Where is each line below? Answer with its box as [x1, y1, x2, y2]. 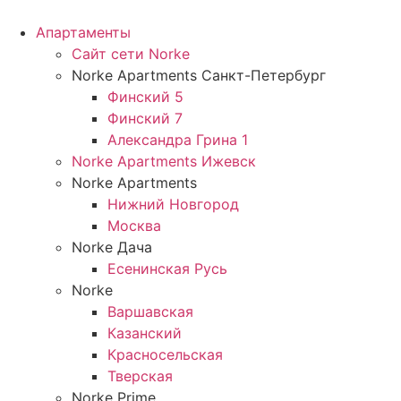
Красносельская [107, 346, 223, 363]
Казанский [107, 324, 182, 342]
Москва [107, 217, 161, 235]
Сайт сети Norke [72, 45, 190, 63]
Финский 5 [107, 88, 183, 106]
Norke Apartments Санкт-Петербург [72, 66, 326, 84]
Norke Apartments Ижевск [72, 152, 256, 170]
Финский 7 [107, 109, 183, 127]
